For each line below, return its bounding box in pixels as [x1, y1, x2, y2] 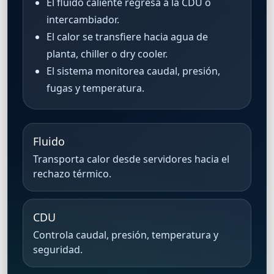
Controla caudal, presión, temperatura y [33, 228, 218, 242]
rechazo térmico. [33, 166, 111, 180]
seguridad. [33, 242, 83, 256]
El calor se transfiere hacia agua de [46, 29, 208, 43]
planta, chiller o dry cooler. [46, 46, 168, 61]
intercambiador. [46, 12, 119, 26]
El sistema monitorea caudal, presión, [46, 64, 220, 78]
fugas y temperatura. [46, 81, 144, 95]
